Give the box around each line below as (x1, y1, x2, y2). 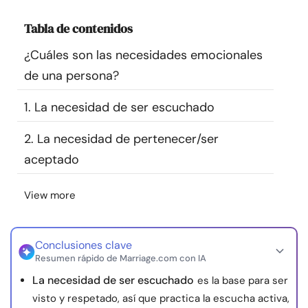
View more (24, 188, 76, 203)
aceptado (24, 151, 79, 168)
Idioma (10, 124, 45, 138)
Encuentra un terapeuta (10, 83, 154, 103)
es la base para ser (197, 274, 288, 288)
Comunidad (10, 47, 80, 67)
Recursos (10, 7, 67, 27)
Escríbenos (151, 181, 200, 195)
